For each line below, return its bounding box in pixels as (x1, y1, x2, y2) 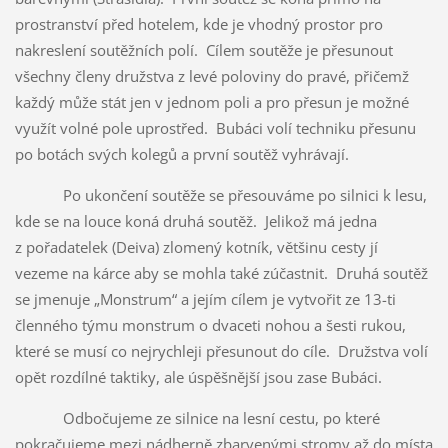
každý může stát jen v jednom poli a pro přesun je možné (14, 91, 409, 112)
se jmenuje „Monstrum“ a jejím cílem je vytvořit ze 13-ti (14, 288, 396, 309)
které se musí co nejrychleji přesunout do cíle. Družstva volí (14, 340, 428, 361)
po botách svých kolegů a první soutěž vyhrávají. (14, 143, 353, 164)
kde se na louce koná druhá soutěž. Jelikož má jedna (14, 210, 377, 231)
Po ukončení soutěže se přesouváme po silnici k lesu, (14, 184, 427, 205)
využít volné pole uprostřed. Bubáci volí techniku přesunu (14, 117, 416, 138)
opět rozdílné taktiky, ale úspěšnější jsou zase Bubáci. (14, 366, 382, 387)
